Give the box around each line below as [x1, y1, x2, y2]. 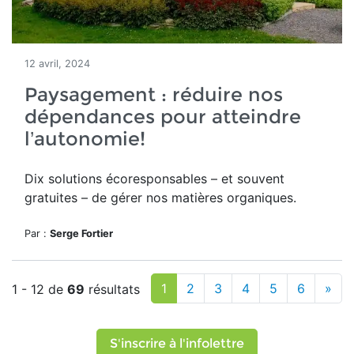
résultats [85, 281, 140, 297]
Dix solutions [24, 171, 106, 186]
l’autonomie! [24, 127, 145, 150]
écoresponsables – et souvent [106, 171, 284, 186]
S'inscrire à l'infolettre [110, 336, 244, 351]
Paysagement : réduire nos [24, 83, 283, 106]
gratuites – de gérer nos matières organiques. [24, 190, 296, 205]
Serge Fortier [50, 228, 113, 239]
